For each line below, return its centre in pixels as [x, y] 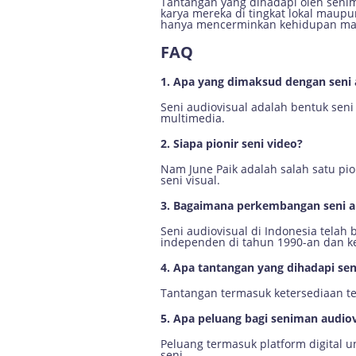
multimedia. [193, 118]
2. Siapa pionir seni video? [232, 143]
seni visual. [190, 180]
